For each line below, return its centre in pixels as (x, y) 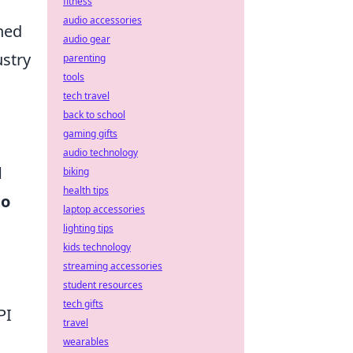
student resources (103, 285)
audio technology (100, 152)
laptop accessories (104, 209)
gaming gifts (90, 134)
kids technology (97, 247)
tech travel (86, 96)
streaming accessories (113, 266)
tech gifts (83, 304)
